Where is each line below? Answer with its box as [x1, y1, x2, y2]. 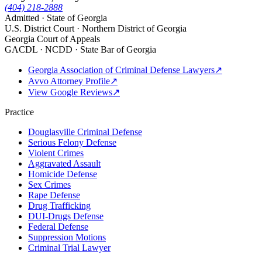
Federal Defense [28, 222, 88, 232]
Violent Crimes [28, 148, 84, 158]
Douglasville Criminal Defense [28, 127, 142, 137]
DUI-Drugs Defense [28, 211, 104, 222]
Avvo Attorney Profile [28, 76, 110, 87]
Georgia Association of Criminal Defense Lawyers [28, 65, 215, 75]
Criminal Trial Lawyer [28, 243, 111, 253]
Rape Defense [28, 190, 80, 201]
